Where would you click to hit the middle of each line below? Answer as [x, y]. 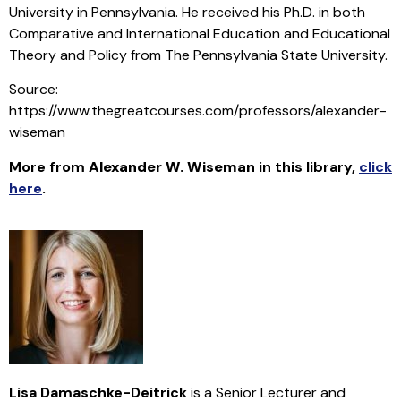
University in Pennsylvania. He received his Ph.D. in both [187, 12]
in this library [303, 166]
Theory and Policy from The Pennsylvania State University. [198, 55]
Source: [34, 90]
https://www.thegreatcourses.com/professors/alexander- [198, 111]
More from [49, 166]
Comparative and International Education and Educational [200, 33]
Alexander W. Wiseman [172, 166]
